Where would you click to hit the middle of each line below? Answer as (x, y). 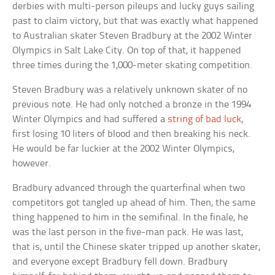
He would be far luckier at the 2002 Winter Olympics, (124, 149)
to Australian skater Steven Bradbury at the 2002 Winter (133, 36)
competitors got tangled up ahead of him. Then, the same (134, 203)
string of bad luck (205, 120)
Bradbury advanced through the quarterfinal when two (129, 188)
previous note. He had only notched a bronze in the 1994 (132, 105)
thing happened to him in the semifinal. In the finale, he (130, 218)
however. (32, 164)
